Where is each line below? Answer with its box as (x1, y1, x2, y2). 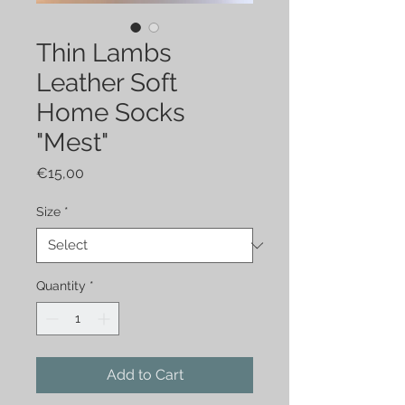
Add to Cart (106, 366, 184, 384)
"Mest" (36, 127, 108, 158)
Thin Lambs (36, 38, 172, 69)
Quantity (36, 278, 86, 294)
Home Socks (36, 98, 185, 128)
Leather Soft (36, 68, 177, 99)
